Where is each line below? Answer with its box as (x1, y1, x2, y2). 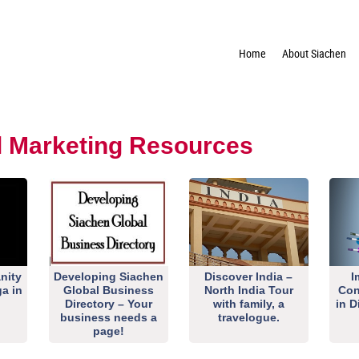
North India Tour (204, 284, 293, 296)
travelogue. (217, 311, 280, 324)
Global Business (63, 284, 154, 296)
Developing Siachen (53, 270, 163, 283)
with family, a (212, 297, 284, 310)
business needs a (59, 311, 157, 324)
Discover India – (204, 270, 293, 283)
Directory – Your (64, 297, 152, 310)
